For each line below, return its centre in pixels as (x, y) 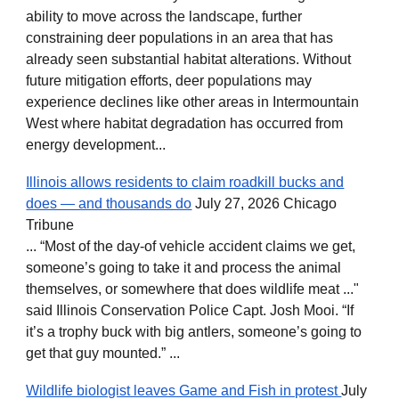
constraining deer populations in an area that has (180, 37)
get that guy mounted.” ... (103, 353)
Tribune (50, 224)
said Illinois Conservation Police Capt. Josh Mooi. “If (190, 310)
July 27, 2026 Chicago (265, 203)
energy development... (96, 144)
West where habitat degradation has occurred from (185, 123)
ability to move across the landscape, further (164, 16)
